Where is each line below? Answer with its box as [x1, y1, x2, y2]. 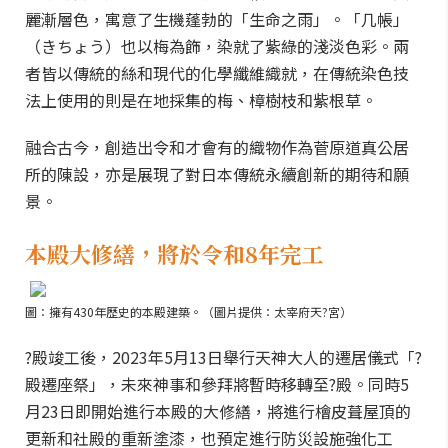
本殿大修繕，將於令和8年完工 [25, 238, 324, 269]
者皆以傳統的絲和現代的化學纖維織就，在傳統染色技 [25, 61, 409, 85]
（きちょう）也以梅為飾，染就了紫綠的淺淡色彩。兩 [25, 34, 409, 58]
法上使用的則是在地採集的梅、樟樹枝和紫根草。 [25, 88, 377, 112]
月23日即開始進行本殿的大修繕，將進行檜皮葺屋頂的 [25, 399, 411, 423]
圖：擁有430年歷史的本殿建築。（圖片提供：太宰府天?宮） [25, 303, 352, 320]
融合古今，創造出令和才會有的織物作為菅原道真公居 [25, 135, 409, 159]
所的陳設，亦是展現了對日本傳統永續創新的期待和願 [25, 162, 409, 186]
